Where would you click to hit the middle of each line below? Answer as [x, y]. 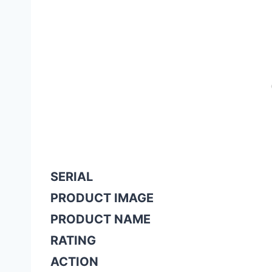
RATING [73, 241]
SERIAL [72, 177]
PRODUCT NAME [100, 219]
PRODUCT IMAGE [102, 198]
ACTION [74, 262]
